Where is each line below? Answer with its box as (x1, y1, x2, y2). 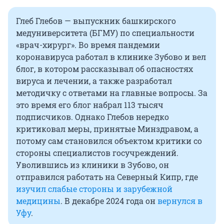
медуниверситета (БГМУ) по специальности (16, 27, 194, 38)
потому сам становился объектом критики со (16, 135, 202, 146)
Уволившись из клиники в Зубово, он (16, 159, 169, 170)
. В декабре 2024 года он (60, 195, 157, 206)
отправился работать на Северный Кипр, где (16, 171, 198, 182)
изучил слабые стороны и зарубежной (16, 183, 172, 194)
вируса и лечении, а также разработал (16, 75, 172, 86)
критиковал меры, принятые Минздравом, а (16, 123, 198, 134)
